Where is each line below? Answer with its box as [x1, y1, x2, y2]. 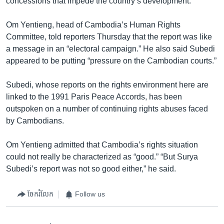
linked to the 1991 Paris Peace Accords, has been [6, 92, 182, 101]
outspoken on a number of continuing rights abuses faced [6, 104, 208, 113]
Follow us [75, 190, 105, 198]
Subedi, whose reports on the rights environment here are [6, 80, 208, 89]
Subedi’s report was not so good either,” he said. [6, 164, 176, 173]
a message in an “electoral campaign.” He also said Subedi [6, 44, 215, 53]
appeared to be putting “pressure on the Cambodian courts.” [6, 56, 216, 65]
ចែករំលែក [27, 190, 53, 198]
